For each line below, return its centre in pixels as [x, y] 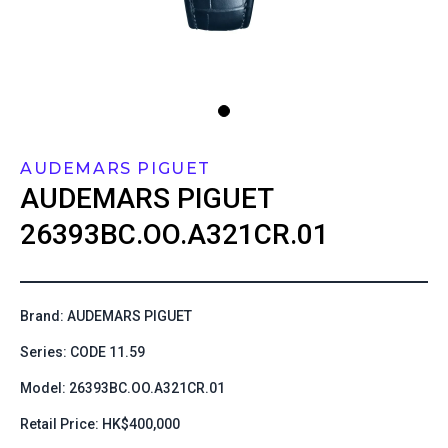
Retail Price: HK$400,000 [100, 424]
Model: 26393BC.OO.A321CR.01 [122, 388]
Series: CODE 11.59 [82, 352]
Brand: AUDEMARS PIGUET [106, 316]
